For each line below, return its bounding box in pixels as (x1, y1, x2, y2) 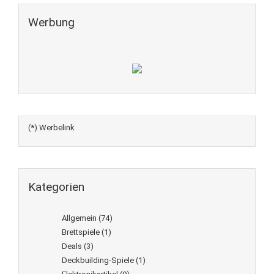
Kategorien (28, 180, 84, 194)
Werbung (28, 15, 75, 29)
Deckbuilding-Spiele (62, 256, 134, 265)
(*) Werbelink (28, 123, 75, 132)
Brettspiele (62, 228, 100, 237)
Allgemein (62, 213, 97, 223)
